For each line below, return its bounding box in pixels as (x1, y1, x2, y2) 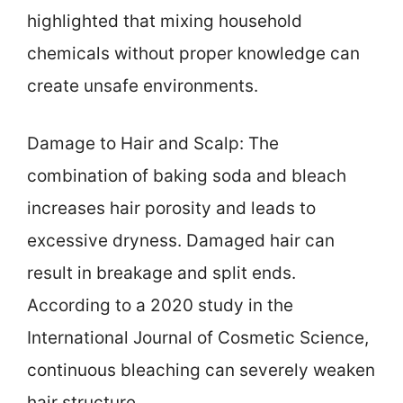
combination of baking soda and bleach (27, 166, 346, 187)
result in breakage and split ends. (27, 263, 296, 284)
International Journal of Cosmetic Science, (27, 327, 369, 349)
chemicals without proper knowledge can (27, 42, 360, 64)
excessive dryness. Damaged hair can (27, 230, 335, 252)
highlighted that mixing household (27, 10, 302, 31)
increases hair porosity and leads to (27, 198, 316, 219)
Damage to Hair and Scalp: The (27, 133, 279, 155)
